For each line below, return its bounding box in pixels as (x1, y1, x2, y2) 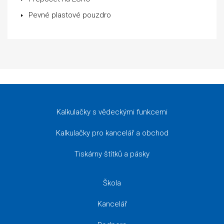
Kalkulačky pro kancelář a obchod (55, 128, 168, 137)
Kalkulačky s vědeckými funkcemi (56, 107, 167, 116)
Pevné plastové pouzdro (28, 10, 111, 19)
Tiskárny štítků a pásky (74, 149, 149, 158)
